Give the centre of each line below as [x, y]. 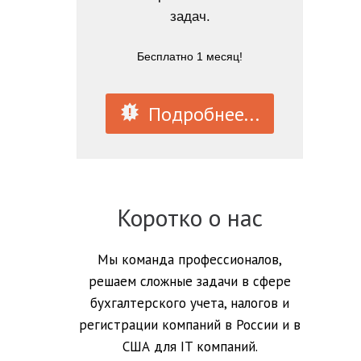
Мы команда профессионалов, [190, 259]
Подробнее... [202, 114]
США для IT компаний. [190, 346]
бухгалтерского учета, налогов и [190, 303]
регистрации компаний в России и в [190, 325]
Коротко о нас [190, 217]
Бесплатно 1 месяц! [190, 56]
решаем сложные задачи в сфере [190, 281]
